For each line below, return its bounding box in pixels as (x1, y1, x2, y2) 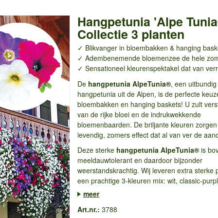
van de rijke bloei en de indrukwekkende (77, 109, 201, 119)
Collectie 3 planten (77, 25, 184, 43)
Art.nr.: (77, 204, 100, 214)
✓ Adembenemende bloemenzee (77, 53, 180, 63)
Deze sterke (77, 145, 116, 155)
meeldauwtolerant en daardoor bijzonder (77, 155, 202, 165)
